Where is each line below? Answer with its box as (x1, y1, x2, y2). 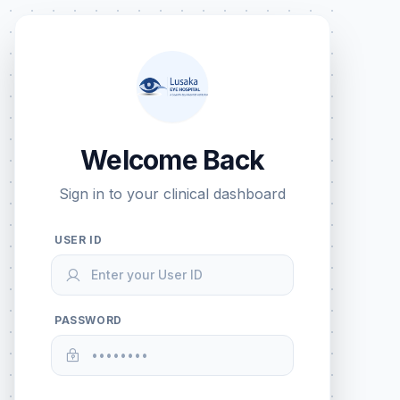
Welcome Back (80, 144, 264, 176)
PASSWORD (54, 313, 122, 327)
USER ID (54, 233, 103, 246)
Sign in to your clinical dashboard (59, 185, 286, 203)
